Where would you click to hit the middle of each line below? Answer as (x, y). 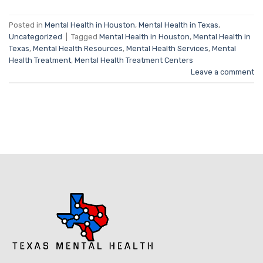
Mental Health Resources (78, 48)
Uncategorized (36, 36)
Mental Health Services (167, 48)
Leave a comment (222, 72)
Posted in (27, 25)
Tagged (85, 36)
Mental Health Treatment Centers (134, 60)
